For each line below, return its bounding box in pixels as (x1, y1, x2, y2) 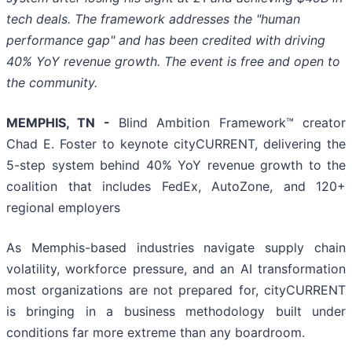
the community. (6, 74, 97, 90)
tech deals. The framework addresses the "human (6, 10, 300, 27)
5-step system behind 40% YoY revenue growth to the (6, 156, 346, 173)
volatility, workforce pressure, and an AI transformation (6, 260, 346, 277)
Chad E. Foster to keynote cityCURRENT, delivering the (6, 135, 346, 152)
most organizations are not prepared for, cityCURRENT (6, 281, 346, 298)
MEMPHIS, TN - (6, 114, 110, 130)
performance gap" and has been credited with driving (6, 31, 325, 48)
